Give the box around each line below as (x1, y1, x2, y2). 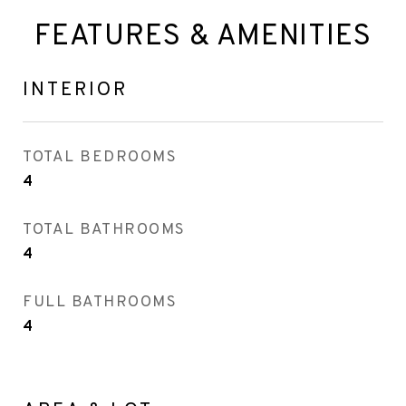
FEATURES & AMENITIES (34, 19, 372, 55)
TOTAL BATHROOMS (23, 220, 186, 240)
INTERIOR (23, 78, 128, 102)
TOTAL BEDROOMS (23, 148, 177, 168)
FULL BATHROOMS (23, 293, 177, 313)
